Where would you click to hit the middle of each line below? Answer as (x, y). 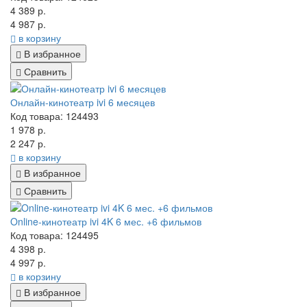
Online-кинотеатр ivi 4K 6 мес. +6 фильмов (106, 222)
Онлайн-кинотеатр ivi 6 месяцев (83, 102)
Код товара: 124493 (54, 115)
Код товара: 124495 (54, 235)
